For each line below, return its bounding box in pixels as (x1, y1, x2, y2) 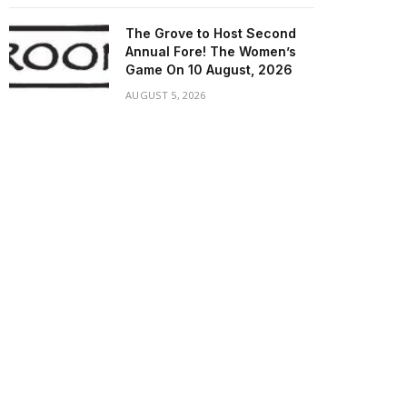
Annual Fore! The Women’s (125, 44, 296, 59)
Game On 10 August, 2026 (125, 62, 293, 77)
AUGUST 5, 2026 (125, 88, 206, 102)
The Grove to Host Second (125, 25, 296, 41)
